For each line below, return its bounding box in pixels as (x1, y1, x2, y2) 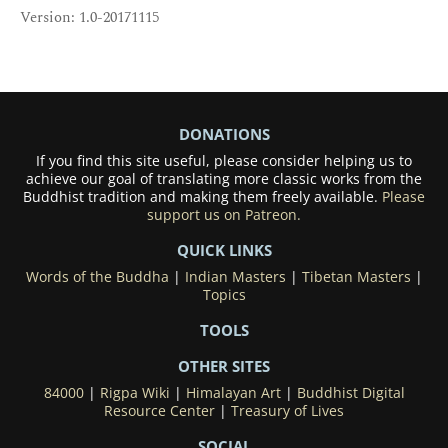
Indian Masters (184, 267, 286, 286)
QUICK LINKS (176, 239, 272, 260)
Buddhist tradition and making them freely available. (23, 187, 382, 206)
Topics (202, 285, 246, 304)
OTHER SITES (178, 355, 270, 376)
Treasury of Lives (231, 401, 344, 420)
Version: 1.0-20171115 (20, 6, 159, 30)
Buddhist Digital (296, 383, 405, 402)
